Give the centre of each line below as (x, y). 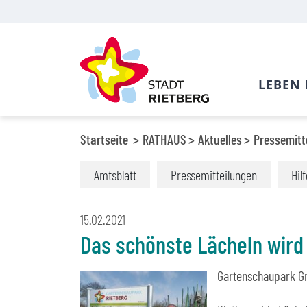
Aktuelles (220, 139)
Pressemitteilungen (214, 175)
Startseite (104, 139)
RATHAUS (164, 139)
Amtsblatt (115, 175)
